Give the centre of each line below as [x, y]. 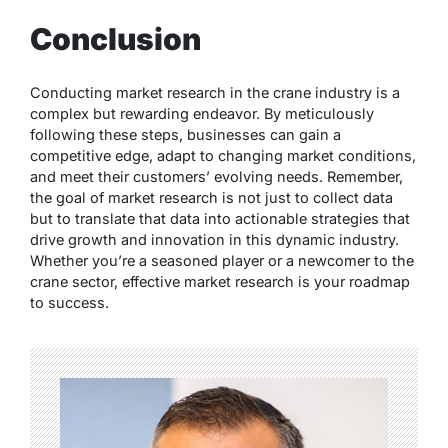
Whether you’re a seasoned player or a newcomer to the [222, 260]
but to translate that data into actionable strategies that [220, 218]
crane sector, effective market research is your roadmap [220, 281]
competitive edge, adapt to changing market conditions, [223, 155]
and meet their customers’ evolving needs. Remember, [216, 176]
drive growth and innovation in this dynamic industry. [214, 239]
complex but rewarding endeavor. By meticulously [202, 113]
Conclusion [115, 38]
